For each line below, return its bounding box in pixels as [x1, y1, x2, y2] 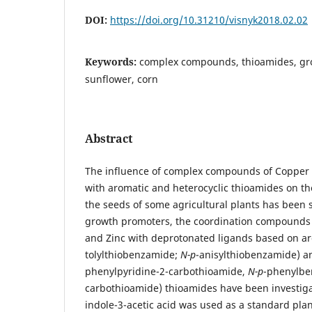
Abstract [85, 130, 132, 146]
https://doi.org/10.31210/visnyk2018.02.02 [110, 13, 308, 26]
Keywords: [85, 54, 139, 68]
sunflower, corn [85, 72, 158, 86]
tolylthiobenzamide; [85, 247, 180, 261]
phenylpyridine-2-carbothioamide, [85, 264, 248, 278]
